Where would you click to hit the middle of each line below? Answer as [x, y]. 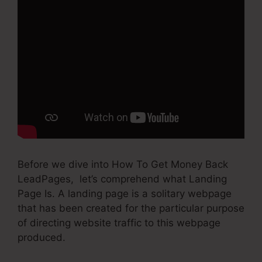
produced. [42, 238]
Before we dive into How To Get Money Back [123, 165]
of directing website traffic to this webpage [119, 223]
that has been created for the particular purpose [131, 208]
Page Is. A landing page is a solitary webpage [125, 194]
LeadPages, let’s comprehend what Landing [122, 179]
